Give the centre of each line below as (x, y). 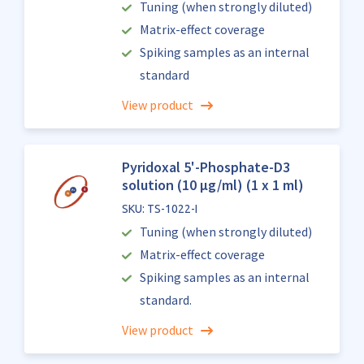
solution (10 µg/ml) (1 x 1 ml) (212, 185)
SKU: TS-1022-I (159, 209)
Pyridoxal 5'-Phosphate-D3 (206, 167)
